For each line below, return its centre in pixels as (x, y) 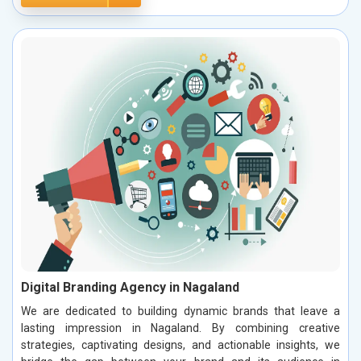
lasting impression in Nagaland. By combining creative (180, 328)
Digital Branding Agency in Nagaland (130, 288)
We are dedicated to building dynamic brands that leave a (180, 311)
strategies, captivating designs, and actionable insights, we (180, 345)
